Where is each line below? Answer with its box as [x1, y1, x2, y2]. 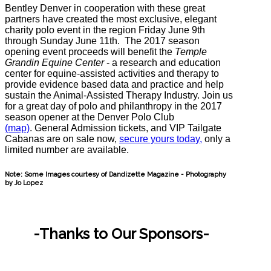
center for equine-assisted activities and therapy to [5, 68, 219, 79]
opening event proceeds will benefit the [5, 46, 175, 57]
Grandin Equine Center [5, 57, 106, 68]
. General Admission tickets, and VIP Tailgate [30, 122, 221, 133]
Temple [175, 46, 207, 57]
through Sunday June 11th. [5, 35, 125, 46]
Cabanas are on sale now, [5, 133, 119, 144]
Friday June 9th [139, 24, 205, 35]
